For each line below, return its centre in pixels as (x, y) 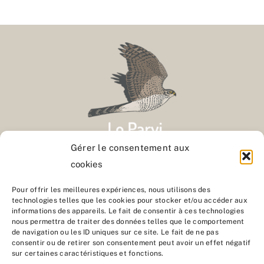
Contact (132, 179)
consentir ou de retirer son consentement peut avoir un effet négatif (131, 243)
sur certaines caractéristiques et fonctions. (88, 253)
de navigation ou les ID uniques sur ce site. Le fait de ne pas (115, 232)
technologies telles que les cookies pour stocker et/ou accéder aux (130, 200)
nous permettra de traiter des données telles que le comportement (128, 222)
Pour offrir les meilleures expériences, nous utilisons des (111, 190)
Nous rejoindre (132, 214)
